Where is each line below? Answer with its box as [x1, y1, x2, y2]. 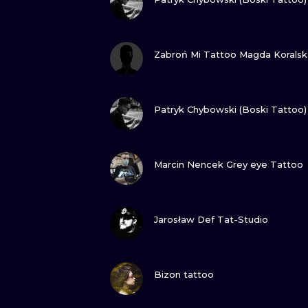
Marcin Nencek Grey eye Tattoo [154, 159, 303, 170]
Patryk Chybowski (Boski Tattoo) [154, 104, 307, 115]
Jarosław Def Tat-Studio [154, 214, 268, 225]
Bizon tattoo [154, 269, 214, 280]
